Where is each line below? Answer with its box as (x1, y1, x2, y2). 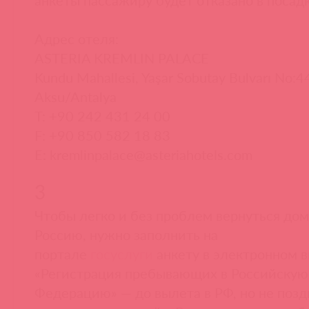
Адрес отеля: (34, 30, 119, 47)
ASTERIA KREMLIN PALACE (34, 49, 209, 66)
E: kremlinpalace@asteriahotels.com (34, 146, 252, 163)
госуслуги (90, 245, 153, 262)
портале (34, 245, 90, 262)
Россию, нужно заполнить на (34, 226, 218, 243)
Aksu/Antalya (34, 88, 117, 105)
